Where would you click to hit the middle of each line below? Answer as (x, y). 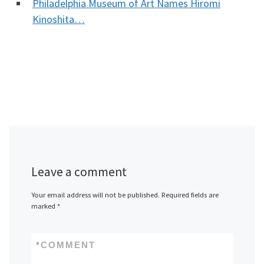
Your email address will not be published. (95, 194)
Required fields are (190, 194)
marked (44, 206)
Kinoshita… (59, 19)
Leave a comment (79, 171)
